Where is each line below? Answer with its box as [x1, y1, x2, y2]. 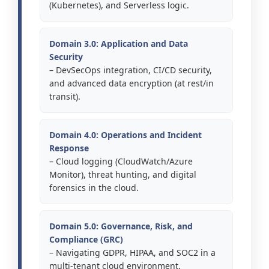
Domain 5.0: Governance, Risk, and [49, 220, 193, 232]
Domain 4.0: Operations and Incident [49, 129, 202, 141]
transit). [49, 91, 80, 103]
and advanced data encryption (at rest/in [49, 77, 214, 89]
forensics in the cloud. [49, 182, 139, 194]
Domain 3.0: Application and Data [49, 38, 188, 50]
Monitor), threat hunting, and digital [49, 169, 196, 181]
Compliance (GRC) [49, 234, 123, 246]
